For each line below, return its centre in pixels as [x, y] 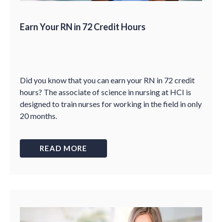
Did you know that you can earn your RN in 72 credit [107, 80]
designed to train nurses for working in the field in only [111, 104]
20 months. [38, 116]
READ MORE [63, 148]
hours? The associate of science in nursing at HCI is [106, 92]
